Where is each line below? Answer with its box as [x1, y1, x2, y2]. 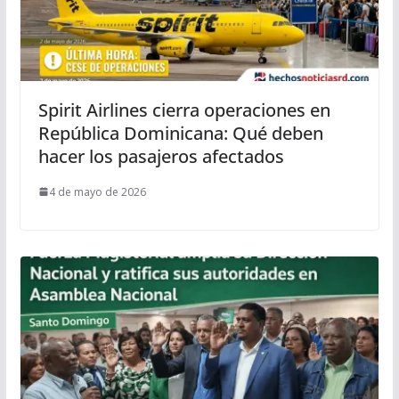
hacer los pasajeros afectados [37, 143, 284, 168]
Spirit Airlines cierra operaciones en [37, 97, 330, 122]
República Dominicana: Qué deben [37, 120, 323, 145]
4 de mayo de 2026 [48, 183, 146, 199]
